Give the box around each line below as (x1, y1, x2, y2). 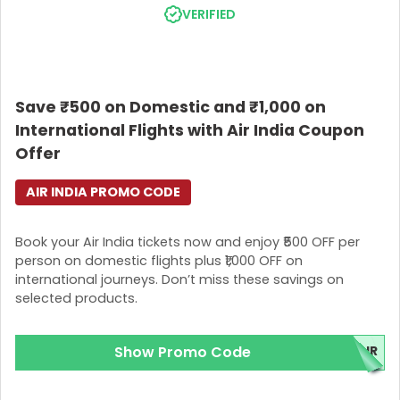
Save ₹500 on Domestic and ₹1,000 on (15, 96, 326, 119)
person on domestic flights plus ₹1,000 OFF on (15, 251, 303, 270)
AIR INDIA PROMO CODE (26, 183, 180, 202)
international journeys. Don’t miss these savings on (15, 270, 344, 288)
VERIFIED (182, 4, 236, 23)
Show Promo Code (113, 342, 251, 363)
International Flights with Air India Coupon (15, 120, 364, 142)
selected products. (15, 288, 137, 307)
